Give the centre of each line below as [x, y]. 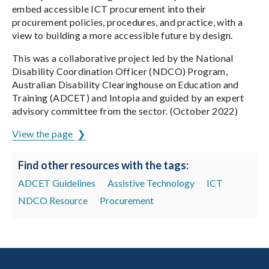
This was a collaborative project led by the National [123, 58]
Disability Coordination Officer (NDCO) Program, [120, 71]
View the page [44, 134]
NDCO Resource [53, 200]
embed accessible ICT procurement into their [109, 9]
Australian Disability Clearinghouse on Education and [125, 84]
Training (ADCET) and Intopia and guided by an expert [128, 98]
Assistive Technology [151, 183]
